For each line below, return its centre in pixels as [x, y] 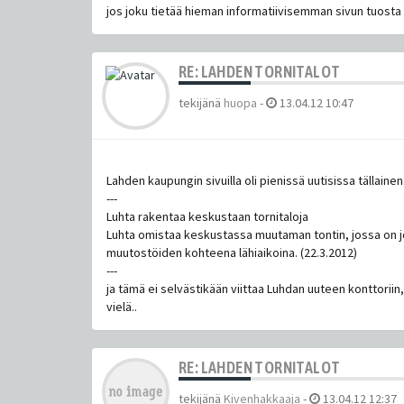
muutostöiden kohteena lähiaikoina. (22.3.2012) [232, 252]
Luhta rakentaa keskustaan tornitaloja [207, 216]
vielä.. [122, 306]
